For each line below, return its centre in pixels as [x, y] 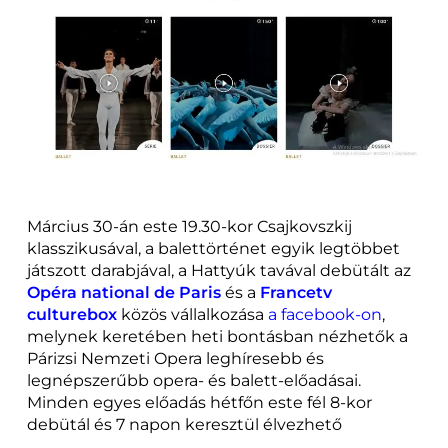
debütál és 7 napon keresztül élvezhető [184, 424]
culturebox [71, 314]
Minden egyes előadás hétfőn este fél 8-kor [199, 402]
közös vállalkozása [192, 314]
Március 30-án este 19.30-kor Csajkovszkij [189, 226]
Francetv [295, 292]
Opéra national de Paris [123, 292]
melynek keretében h [114, 336]
